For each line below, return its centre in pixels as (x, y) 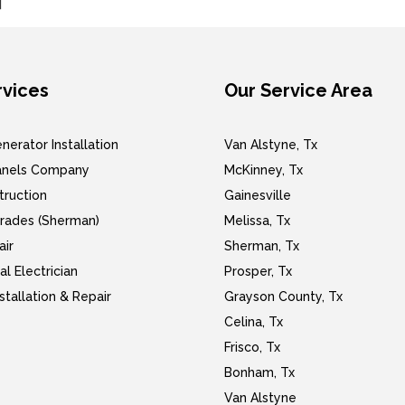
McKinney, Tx (264, 170)
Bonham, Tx (259, 373)
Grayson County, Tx (283, 297)
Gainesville (258, 196)
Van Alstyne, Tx (271, 145)
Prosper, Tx (258, 272)
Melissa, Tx (257, 221)
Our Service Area (298, 91)
